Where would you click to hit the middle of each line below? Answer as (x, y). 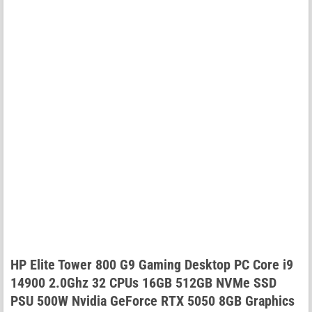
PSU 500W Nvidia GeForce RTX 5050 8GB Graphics (153, 301)
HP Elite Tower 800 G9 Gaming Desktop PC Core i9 (152, 264)
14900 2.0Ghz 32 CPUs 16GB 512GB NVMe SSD (143, 282)
